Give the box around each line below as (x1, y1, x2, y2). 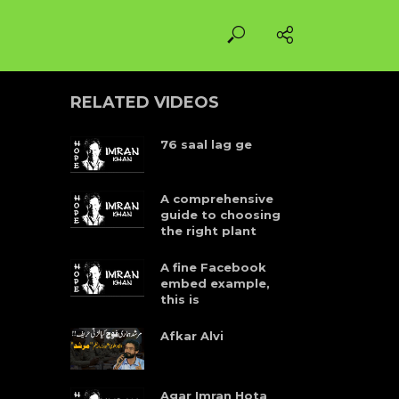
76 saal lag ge (159, 136, 252, 151)
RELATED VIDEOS (70, 92, 219, 112)
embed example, (159, 276, 270, 291)
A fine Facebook (159, 260, 266, 275)
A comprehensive (159, 191, 273, 207)
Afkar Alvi (159, 329, 224, 344)
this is (159, 292, 199, 307)
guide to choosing (159, 208, 281, 223)
